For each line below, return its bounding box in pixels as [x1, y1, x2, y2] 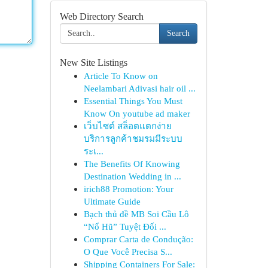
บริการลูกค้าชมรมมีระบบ [83, 133, 182, 144]
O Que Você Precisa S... [83, 246, 172, 257]
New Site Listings [59, 57, 127, 68]
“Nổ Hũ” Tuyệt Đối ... [83, 221, 166, 232]
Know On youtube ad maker [83, 108, 190, 118]
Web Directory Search [59, 11, 144, 22]
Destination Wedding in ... [83, 171, 181, 181]
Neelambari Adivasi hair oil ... [83, 83, 196, 93]
